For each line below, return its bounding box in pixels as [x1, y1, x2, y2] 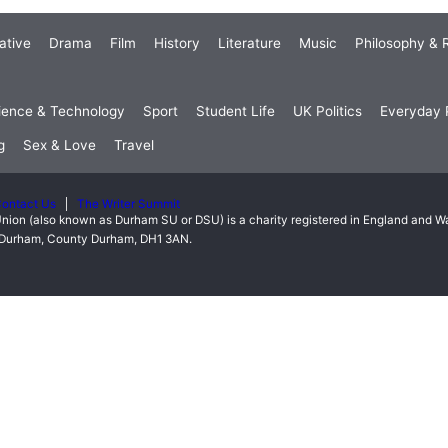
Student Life [196, 103, 275, 120]
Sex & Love [23, 137, 96, 154]
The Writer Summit [77, 197, 180, 212]
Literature [218, 35, 281, 52]
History [154, 35, 200, 52]
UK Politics [293, 103, 362, 120]
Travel [114, 137, 154, 154]
